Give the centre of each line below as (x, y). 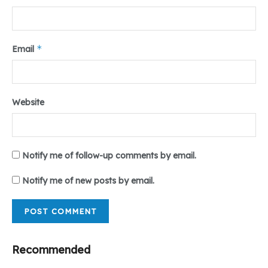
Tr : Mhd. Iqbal (41, 16)
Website (28, 102)
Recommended (51, 249)
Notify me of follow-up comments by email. (109, 155)
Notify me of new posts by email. (88, 180)
